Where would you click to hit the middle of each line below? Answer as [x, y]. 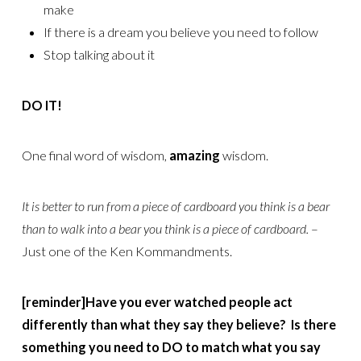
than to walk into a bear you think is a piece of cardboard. [165, 228]
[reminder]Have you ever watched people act [157, 301]
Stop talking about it [99, 55]
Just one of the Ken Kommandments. [127, 251]
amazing [194, 156]
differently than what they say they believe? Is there [178, 324]
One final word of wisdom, [95, 156]
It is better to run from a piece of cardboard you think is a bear [175, 205]
